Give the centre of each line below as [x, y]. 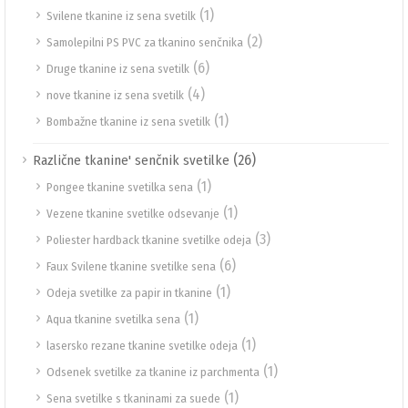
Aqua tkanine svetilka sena [113, 319]
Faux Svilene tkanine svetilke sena [131, 266]
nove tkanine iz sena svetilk [115, 95]
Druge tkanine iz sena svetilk [118, 69]
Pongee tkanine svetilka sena [120, 187]
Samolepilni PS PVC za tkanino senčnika [145, 42]
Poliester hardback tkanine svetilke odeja [149, 240]
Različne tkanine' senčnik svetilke [131, 160]
